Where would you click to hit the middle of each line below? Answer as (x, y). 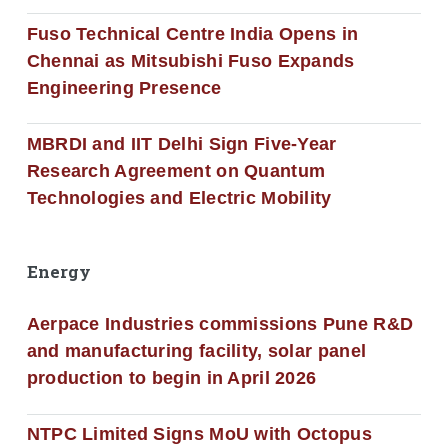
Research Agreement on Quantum (176, 170)
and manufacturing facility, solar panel (196, 351)
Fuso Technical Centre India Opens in (192, 33)
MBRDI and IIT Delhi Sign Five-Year (181, 143)
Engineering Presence (124, 87)
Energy (58, 271)
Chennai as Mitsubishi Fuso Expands (190, 60)
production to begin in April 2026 (171, 378)
